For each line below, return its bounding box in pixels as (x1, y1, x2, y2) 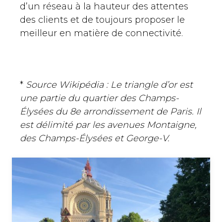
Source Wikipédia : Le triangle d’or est (26, 79, 193, 91)
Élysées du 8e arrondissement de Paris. (20, 106, 194, 117)
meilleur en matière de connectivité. (20, 28, 183, 39)
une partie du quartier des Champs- (20, 93, 179, 104)
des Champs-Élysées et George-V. (20, 133, 169, 144)
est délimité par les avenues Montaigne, (20, 119, 197, 131)
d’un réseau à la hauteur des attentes (20, 1, 188, 12)
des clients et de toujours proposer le (20, 14, 185, 26)
